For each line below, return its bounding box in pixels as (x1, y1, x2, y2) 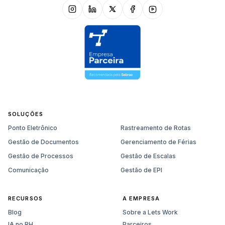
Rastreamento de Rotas (121, 124, 191, 132)
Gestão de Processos (8, 152, 73, 160)
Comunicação (8, 166, 49, 174)
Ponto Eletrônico (8, 124, 57, 132)
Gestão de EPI (121, 166, 162, 174)
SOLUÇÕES (8, 110, 43, 118)
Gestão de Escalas (121, 152, 176, 160)
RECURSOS (8, 195, 43, 202)
